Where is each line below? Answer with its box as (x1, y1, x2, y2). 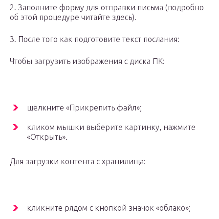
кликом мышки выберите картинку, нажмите (27, 123, 196, 132)
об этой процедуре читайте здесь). (10, 13, 136, 22)
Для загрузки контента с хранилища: (10, 157, 146, 166)
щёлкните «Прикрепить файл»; (27, 103, 142, 112)
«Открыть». (27, 132, 67, 142)
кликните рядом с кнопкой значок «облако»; (27, 203, 191, 213)
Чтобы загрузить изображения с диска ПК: (10, 57, 165, 66)
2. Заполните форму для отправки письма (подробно (10, 3, 204, 12)
